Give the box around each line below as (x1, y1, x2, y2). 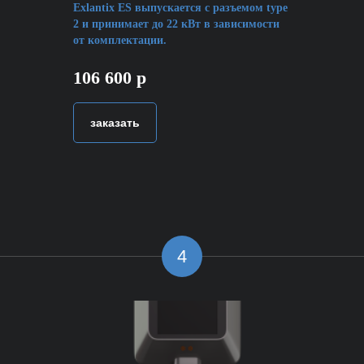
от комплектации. (73, 34, 167, 47)
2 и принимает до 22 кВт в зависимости (73, 18, 279, 31)
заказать (90, 115, 140, 129)
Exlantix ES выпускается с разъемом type (73, 2, 288, 15)
